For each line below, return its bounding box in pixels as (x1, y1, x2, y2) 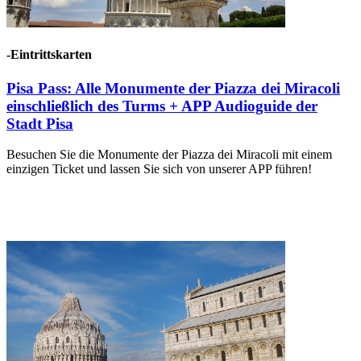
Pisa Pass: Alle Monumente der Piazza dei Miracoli (6, 79, 340, 97)
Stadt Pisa (6, 114, 73, 132)
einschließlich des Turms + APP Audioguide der (6, 97, 317, 114)
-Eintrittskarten (6, 48, 92, 62)
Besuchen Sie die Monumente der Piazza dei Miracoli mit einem (6, 147, 332, 162)
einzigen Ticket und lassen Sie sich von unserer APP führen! (6, 162, 312, 176)
